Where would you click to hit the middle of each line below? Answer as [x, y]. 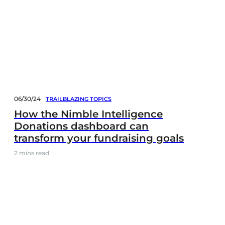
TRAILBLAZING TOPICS [79, 99]
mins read [34, 153]
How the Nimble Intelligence [88, 114]
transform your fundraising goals [99, 138]
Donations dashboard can [81, 126]
